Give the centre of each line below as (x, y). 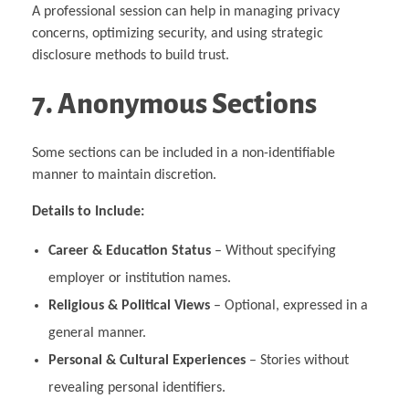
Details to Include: (88, 211)
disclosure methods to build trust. (131, 55)
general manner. (97, 333)
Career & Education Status (129, 251)
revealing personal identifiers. (136, 388)
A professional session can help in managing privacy (186, 11)
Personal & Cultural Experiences (147, 360)
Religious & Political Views (129, 305)
